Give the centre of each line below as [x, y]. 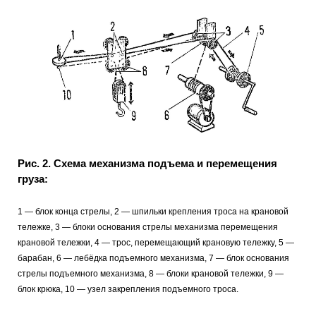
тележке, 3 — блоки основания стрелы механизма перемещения [148, 227]
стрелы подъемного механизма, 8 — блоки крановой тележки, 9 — [151, 273]
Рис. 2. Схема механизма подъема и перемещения [147, 164]
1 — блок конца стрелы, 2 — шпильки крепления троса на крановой [153, 211]
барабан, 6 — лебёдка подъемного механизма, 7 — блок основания [153, 258]
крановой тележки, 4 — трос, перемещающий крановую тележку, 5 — [156, 242]
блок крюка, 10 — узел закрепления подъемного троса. [128, 289]
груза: [33, 179]
